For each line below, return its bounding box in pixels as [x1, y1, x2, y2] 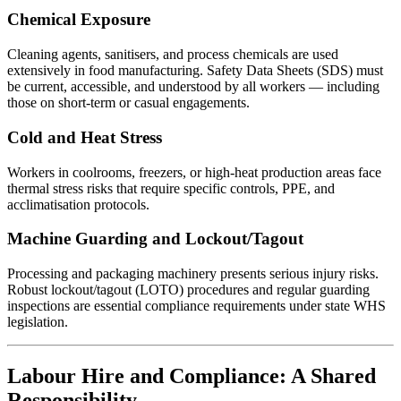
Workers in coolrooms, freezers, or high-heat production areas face [7, 164, 381, 180]
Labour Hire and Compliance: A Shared [7, 363, 376, 388]
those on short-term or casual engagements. [7, 95, 250, 111]
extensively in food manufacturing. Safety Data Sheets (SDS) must [7, 63, 383, 79]
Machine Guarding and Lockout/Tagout [7, 229, 303, 249]
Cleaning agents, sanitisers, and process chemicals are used [7, 47, 338, 63]
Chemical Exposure [7, 10, 150, 30]
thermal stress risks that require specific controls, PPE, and [7, 180, 335, 196]
